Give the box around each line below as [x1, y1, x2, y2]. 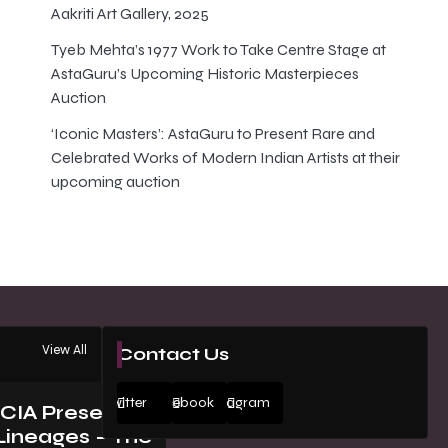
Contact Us [117, 343, 229, 365]
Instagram [202, 394, 270, 411]
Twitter [105, 394, 147, 411]
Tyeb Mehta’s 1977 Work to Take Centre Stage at [50, 40, 386, 59]
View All [42, 342, 87, 358]
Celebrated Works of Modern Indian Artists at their [50, 148, 400, 167]
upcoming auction [50, 172, 180, 191]
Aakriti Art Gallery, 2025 [50, 4, 209, 23]
